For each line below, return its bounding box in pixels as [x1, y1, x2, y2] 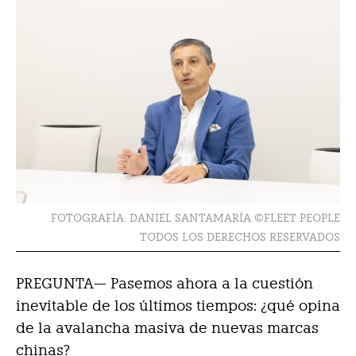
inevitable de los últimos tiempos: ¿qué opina [16, 297, 340, 315]
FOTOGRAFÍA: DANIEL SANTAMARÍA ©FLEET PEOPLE [51, 211, 340, 225]
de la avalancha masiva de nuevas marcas [16, 319, 319, 337]
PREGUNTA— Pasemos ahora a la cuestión [16, 275, 313, 292]
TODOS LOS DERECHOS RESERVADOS [140, 230, 340, 244]
